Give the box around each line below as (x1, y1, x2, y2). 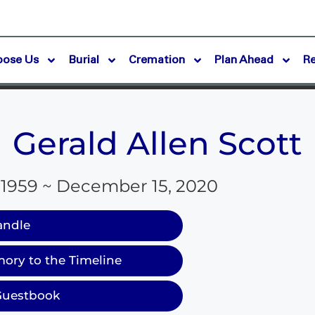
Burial (68, 55, 100, 65)
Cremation (129, 55, 186, 65)
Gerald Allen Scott (13, 124, 302, 162)
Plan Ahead (214, 55, 274, 65)
